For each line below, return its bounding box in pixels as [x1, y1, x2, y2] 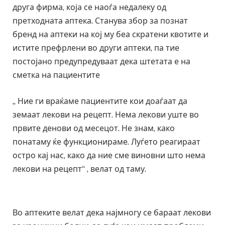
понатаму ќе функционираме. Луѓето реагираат [13, 137, 200, 147]
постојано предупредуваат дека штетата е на [13, 57, 190, 67]
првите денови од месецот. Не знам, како [13, 124, 175, 134]
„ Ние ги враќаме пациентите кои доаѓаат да [13, 96, 187, 106]
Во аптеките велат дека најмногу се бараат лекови [13, 207, 211, 217]
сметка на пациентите [13, 70, 100, 80]
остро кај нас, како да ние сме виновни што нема [13, 151, 205, 161]
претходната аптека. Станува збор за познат [13, 16, 188, 26]
